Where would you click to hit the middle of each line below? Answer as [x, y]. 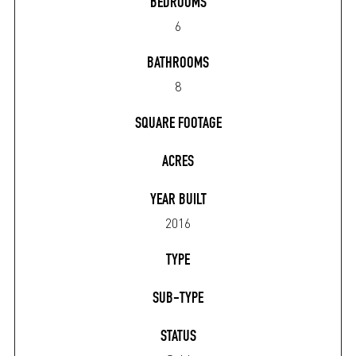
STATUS [178, 338]
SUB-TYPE [178, 300]
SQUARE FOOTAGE [178, 125]
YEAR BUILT [178, 201]
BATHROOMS [178, 64]
